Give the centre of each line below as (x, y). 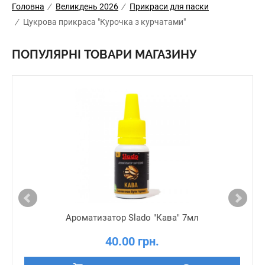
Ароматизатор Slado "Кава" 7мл (132, 218)
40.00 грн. (132, 241)
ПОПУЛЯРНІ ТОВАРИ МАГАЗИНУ (104, 54)
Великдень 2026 (87, 7)
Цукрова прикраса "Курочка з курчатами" (104, 22)
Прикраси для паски (169, 7)
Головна (28, 7)
